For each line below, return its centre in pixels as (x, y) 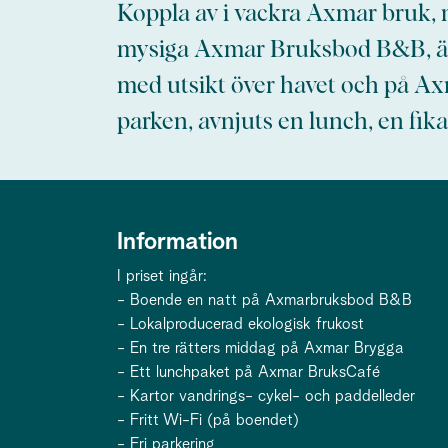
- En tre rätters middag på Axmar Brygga (260, 348)
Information (177, 242)
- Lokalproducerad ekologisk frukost (240, 324)
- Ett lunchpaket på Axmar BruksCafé (248, 372)
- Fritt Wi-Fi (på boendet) (208, 420)
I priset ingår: (162, 276)
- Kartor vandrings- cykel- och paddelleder (266, 396)
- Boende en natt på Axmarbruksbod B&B (264, 300)
